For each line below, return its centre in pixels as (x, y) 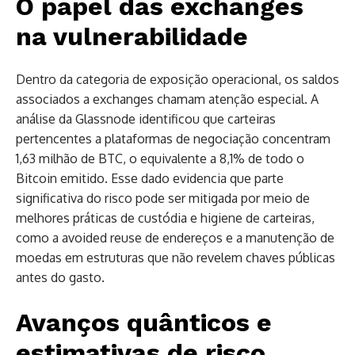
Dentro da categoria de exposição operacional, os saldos (177, 79)
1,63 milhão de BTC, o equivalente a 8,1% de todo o (160, 158)
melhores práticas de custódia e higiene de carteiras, (165, 218)
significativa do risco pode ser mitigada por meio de (163, 198)
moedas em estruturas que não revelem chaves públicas (176, 257)
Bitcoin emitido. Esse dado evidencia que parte (150, 178)
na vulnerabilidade (132, 36)
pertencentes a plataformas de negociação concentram (173, 138)
